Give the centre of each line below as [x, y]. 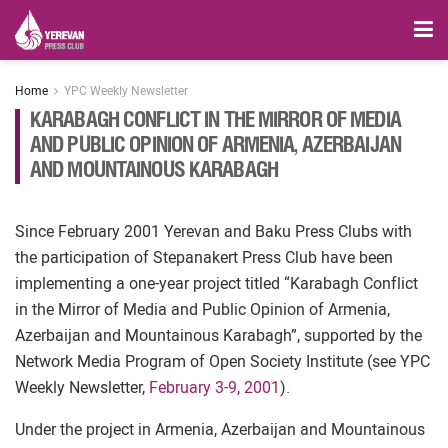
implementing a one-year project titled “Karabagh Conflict [216, 283]
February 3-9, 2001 [214, 387]
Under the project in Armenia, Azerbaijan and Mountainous [220, 429]
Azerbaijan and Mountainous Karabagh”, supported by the [218, 335]
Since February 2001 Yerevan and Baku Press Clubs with [213, 231]
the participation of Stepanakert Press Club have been [204, 257]
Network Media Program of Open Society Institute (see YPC [222, 361]
